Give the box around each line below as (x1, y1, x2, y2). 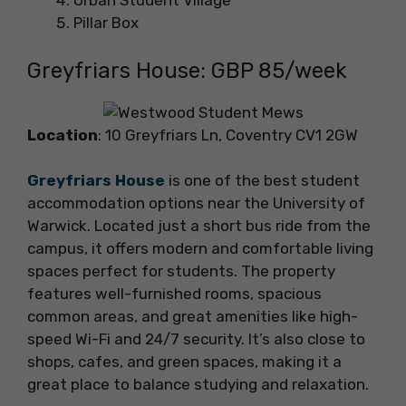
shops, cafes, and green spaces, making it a (27, 353, 342, 372)
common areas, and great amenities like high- (27, 307, 358, 326)
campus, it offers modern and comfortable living (27, 239, 373, 258)
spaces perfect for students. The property (27, 262, 335, 281)
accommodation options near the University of (27, 194, 365, 213)
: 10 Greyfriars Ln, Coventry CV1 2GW (98, 125, 358, 144)
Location (27, 125, 98, 144)
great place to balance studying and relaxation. (27, 375, 369, 394)
